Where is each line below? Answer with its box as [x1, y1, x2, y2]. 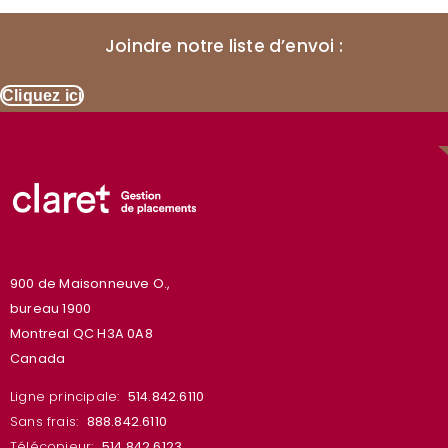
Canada [10, 349, 69, 367]
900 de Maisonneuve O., [10, 274, 174, 292]
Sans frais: [10, 412, 87, 430]
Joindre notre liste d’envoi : [105, 34, 343, 59]
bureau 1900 [10, 299, 92, 317]
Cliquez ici [2, 87, 83, 105]
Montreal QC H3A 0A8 [10, 324, 153, 342]
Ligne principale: [10, 387, 128, 405]
